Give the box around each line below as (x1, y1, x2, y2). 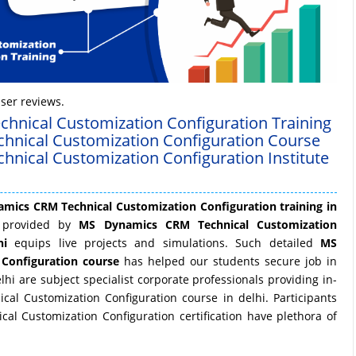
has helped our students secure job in (119, 253, 338, 269)
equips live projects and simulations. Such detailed (6, 234, 321, 250)
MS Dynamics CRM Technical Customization (79, 216, 338, 232)
